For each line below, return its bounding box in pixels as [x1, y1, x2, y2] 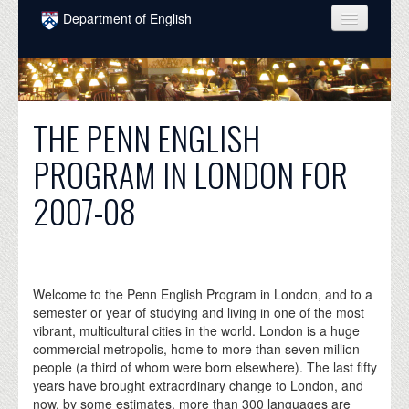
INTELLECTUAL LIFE [50, 158, 186, 173]
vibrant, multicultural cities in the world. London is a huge [33, 320, 361, 340]
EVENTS [50, 304, 103, 319]
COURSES [50, 48, 117, 63]
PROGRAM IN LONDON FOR [33, 149, 349, 198]
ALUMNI [50, 231, 104, 246]
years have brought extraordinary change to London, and [33, 375, 364, 394]
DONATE [50, 341, 110, 355]
